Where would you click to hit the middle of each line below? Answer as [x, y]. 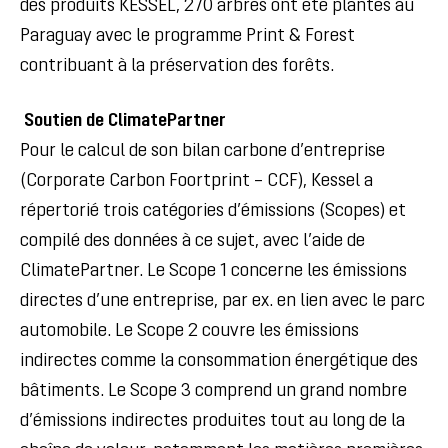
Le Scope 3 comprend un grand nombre [257, 391]
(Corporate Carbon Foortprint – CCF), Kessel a [196, 181]
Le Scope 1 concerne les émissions [277, 271]
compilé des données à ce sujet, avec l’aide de [192, 241]
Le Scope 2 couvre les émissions [237, 331]
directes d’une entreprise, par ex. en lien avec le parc [222, 301]
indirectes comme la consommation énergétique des [219, 361]
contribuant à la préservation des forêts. [177, 66]
